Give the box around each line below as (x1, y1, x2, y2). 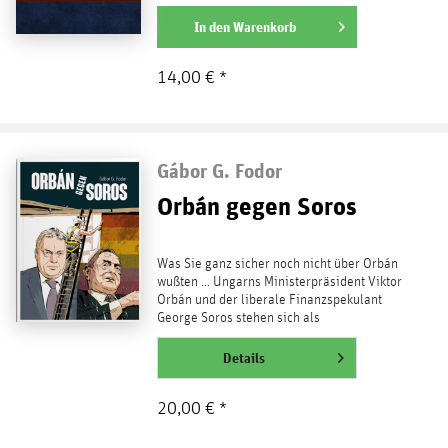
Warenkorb (232, 19, 296, 36)
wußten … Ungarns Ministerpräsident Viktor (156, 274, 402, 289)
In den (193, 19, 230, 36)
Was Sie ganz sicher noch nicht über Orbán (156, 256, 398, 271)
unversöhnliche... (156, 328, 253, 343)
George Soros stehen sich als (156, 310, 320, 325)
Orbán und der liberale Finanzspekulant (156, 292, 382, 307)
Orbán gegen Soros (156, 190, 357, 221)
